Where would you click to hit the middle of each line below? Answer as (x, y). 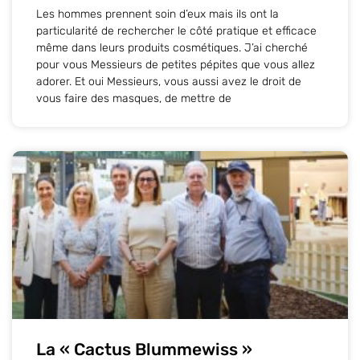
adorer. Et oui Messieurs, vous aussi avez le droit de (169, 81)
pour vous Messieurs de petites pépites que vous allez (176, 64)
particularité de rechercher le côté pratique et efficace (176, 31)
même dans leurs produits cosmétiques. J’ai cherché (172, 47)
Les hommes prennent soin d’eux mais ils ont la (157, 14)
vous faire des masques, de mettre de (134, 98)
